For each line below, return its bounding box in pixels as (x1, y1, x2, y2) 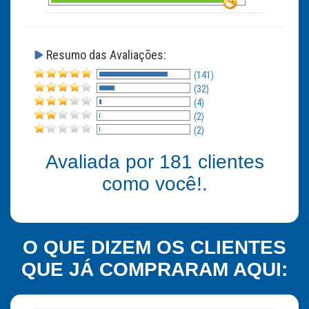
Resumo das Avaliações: (46, 48, 166, 62)
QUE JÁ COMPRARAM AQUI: (21, 259, 288, 280)
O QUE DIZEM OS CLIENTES (23, 237, 286, 258)
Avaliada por (45, 151, 159, 172)
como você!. (101, 173, 208, 195)
